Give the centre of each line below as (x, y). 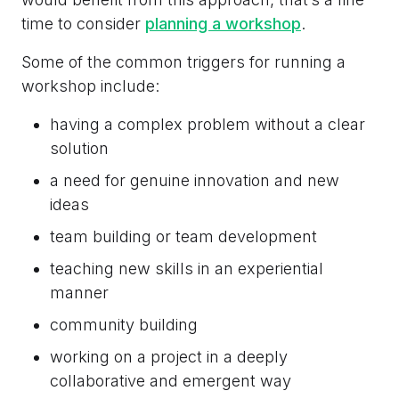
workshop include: (90, 85)
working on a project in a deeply (169, 356)
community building (124, 324)
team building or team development (183, 236)
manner (79, 292)
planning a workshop (223, 23)
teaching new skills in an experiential (187, 268)
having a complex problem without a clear (208, 124)
